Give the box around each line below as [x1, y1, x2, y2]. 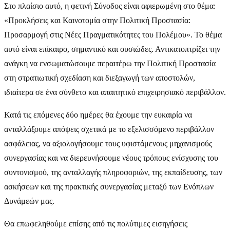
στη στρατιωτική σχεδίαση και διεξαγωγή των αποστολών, [4, 73, 195, 82]
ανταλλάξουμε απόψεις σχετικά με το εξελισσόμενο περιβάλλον [4, 124, 214, 133]
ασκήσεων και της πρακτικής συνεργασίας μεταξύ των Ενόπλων [4, 182, 214, 191]
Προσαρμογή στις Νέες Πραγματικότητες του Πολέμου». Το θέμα [4, 30, 222, 39]
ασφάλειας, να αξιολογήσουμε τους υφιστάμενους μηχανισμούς [4, 139, 212, 148]
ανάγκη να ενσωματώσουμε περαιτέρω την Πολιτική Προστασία [4, 59, 216, 68]
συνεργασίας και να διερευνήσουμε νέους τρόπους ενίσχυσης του [4, 153, 218, 162]
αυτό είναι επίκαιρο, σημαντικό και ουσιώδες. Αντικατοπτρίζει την [4, 44, 220, 53]
